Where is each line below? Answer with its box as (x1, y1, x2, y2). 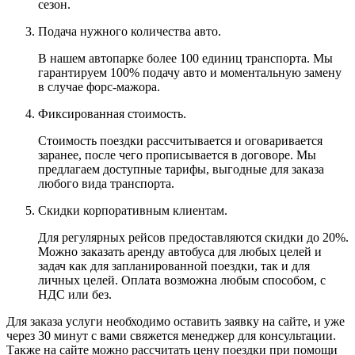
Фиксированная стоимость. (38, 106, 186, 120)
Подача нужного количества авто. (38, 24, 221, 38)
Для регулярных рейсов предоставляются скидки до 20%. (38, 230, 349, 244)
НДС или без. (38, 287, 112, 301)
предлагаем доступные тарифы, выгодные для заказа (38, 162, 324, 176)
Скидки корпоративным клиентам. (38, 203, 227, 217)
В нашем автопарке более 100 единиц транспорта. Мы (38, 51, 333, 65)
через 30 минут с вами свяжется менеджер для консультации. (6, 328, 336, 342)
